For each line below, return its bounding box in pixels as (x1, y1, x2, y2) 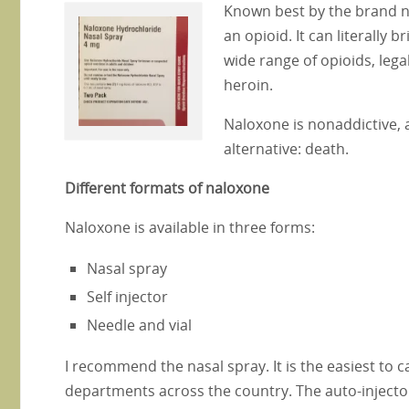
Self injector (87, 286, 168, 307)
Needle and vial (87, 314, 192, 335)
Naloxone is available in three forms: (65, 216, 315, 237)
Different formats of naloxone (65, 177, 269, 198)
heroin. (224, 74, 273, 95)
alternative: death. (224, 138, 349, 159)
